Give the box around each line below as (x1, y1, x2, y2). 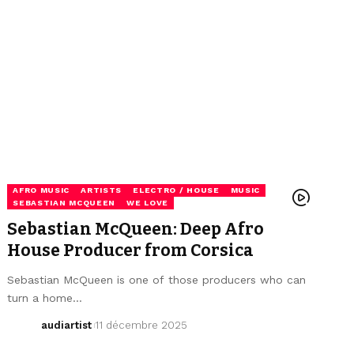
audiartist (40, 318, 92, 331)
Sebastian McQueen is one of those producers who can (7, 273, 307, 286)
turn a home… (7, 291, 83, 304)
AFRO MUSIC (13, 185, 70, 194)
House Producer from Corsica (7, 239, 254, 261)
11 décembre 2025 (95, 318, 188, 331)
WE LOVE (126, 198, 169, 207)
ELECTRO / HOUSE (133, 185, 220, 194)
